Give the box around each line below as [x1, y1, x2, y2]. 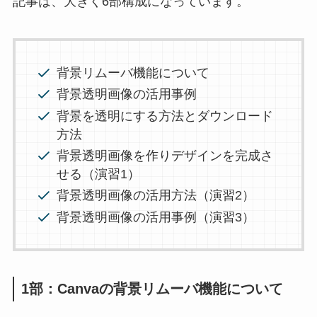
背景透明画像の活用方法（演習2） [57, 188, 255, 203]
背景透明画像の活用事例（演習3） [57, 209, 255, 224]
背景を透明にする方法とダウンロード [57, 108, 274, 123]
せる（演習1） [57, 166, 141, 181]
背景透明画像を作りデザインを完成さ [57, 148, 274, 163]
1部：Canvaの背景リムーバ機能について [21, 281, 283, 297]
